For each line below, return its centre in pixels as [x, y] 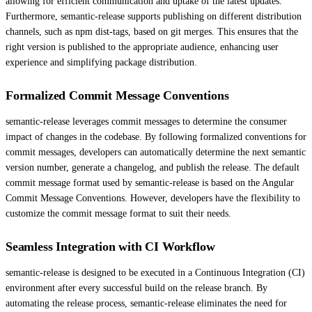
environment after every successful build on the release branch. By [136, 288]
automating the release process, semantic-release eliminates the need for [146, 303]
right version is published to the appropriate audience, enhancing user [142, 47]
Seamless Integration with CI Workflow [110, 246]
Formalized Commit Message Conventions [117, 95]
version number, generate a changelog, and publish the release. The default [153, 167]
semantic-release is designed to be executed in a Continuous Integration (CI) [155, 272]
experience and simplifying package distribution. [101, 62]
